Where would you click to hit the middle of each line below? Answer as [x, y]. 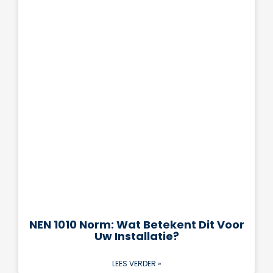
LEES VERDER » [136, 263]
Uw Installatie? [136, 236]
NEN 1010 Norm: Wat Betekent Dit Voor [136, 224]
